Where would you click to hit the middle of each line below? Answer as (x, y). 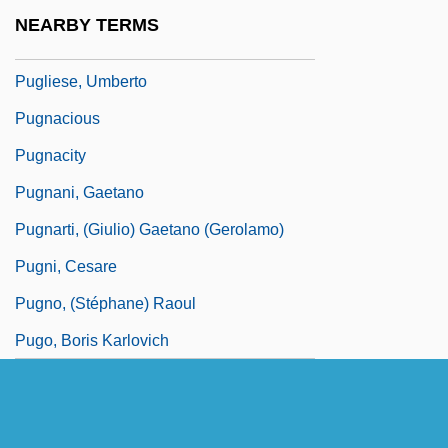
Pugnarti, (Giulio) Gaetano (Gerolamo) (149, 230)
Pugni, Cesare (66, 267)
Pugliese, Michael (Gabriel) (111, 45)
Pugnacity (50, 156)
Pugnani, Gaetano (79, 193)
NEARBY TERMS (87, 24)
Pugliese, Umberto (81, 82)
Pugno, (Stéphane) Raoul (105, 304)
